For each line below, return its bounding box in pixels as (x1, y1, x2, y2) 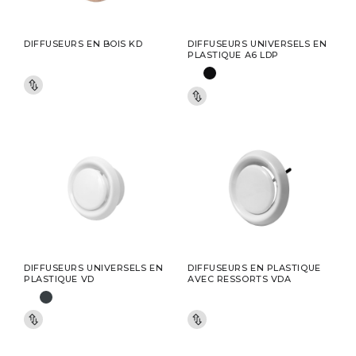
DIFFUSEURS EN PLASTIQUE (188, 261, 321, 273)
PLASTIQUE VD (24, 273, 95, 284)
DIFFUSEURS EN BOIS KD (24, 38, 143, 50)
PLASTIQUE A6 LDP (188, 49, 279, 61)
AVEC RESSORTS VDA (188, 273, 292, 284)
